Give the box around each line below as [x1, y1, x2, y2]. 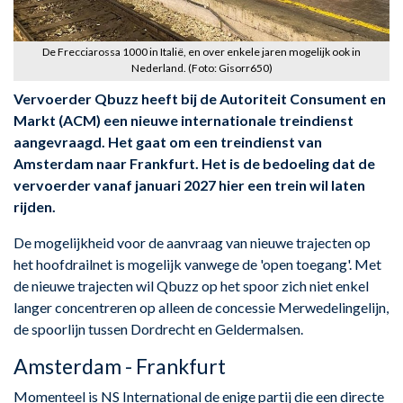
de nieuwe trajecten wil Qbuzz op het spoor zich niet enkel [13, 276, 369, 294]
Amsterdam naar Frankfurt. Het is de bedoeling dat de [13, 154, 375, 172]
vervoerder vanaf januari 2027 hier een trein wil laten [13, 175, 365, 193]
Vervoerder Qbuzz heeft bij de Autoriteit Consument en [13, 89, 386, 107]
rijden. [13, 197, 56, 215]
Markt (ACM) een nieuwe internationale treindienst [13, 111, 354, 129]
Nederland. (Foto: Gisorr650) [130, 60, 273, 75]
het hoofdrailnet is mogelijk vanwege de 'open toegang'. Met [13, 255, 381, 273]
